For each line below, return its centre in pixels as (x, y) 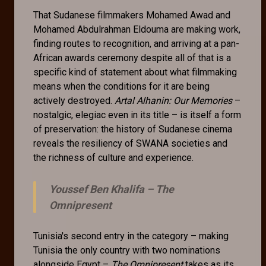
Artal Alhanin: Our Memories (173, 100)
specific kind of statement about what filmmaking (135, 72)
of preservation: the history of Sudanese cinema (133, 129)
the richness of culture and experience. (115, 157)
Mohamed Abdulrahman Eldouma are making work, (137, 29)
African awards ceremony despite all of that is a (132, 58)
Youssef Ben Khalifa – (102, 189)
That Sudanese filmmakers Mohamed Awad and (132, 15)
